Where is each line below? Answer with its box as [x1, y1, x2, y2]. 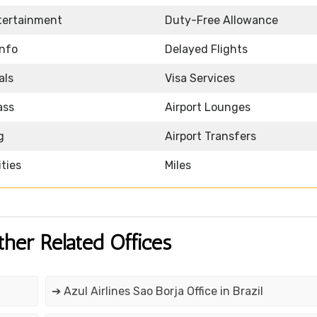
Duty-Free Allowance [165, 13, 278, 28]
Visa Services [165, 71, 235, 86]
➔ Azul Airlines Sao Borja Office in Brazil [51, 284, 263, 299]
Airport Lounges [165, 100, 250, 115]
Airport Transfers [165, 129, 256, 144]
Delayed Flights [165, 42, 248, 57]
